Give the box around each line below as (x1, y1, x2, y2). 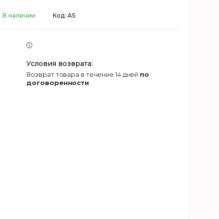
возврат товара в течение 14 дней (31, 70, 140, 78)
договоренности (26, 79, 89, 87)
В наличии (2, 12, 35, 19)
